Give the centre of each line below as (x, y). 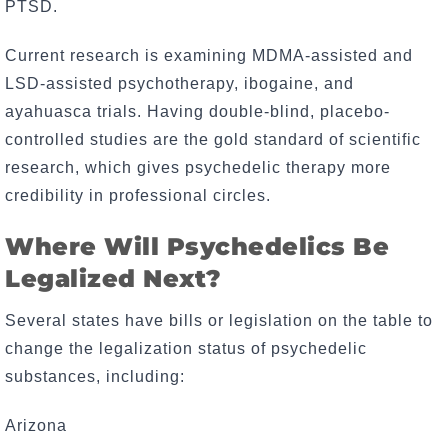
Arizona (36, 425)
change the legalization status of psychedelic (186, 348)
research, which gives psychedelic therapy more (198, 168)
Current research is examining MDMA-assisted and (209, 56)
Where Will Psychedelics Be (197, 246)
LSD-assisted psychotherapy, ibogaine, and (179, 84)
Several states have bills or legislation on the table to (219, 320)
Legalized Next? (113, 278)
